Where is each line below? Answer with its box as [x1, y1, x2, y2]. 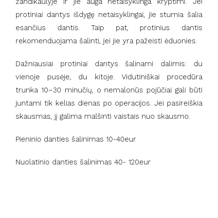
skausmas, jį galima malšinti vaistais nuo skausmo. [16, 111, 193, 121]
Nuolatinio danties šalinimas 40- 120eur [16, 157, 151, 166]
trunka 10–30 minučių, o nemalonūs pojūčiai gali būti [16, 85, 202, 94]
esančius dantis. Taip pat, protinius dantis [16, 23, 202, 32]
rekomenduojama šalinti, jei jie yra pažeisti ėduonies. [16, 36, 200, 45]
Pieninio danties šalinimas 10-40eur [16, 134, 137, 144]
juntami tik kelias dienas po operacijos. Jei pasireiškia [16, 98, 202, 108]
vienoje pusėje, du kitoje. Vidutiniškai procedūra [16, 72, 202, 81]
